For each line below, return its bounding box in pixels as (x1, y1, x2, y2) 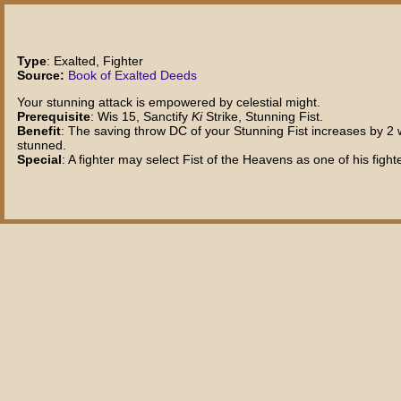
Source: (17, 67, 65, 82)
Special (17, 152, 63, 167)
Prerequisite (17, 109, 91, 124)
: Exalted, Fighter (47, 53, 144, 68)
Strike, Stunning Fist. (202, 109, 324, 124)
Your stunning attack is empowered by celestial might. (17, 95, 321, 110)
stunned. (17, 138, 67, 153)
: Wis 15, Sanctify (90, 109, 192, 124)
